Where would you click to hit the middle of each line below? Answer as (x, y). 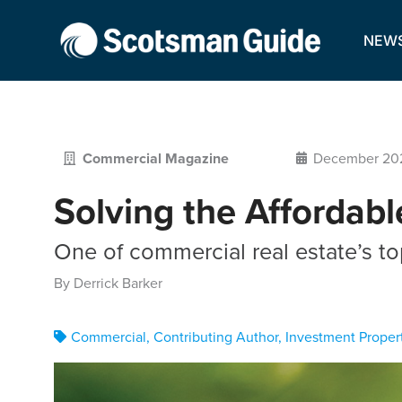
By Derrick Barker (108, 283)
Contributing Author (216, 336)
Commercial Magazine (156, 159)
